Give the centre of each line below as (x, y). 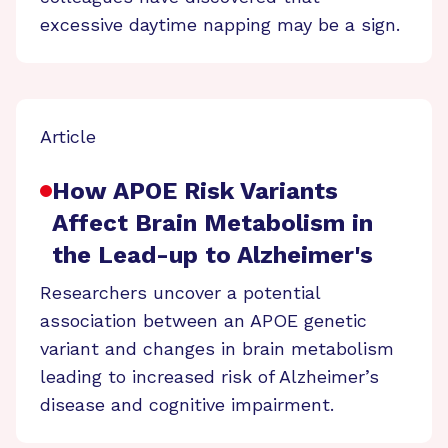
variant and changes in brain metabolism (217, 348)
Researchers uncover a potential (180, 292)
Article (68, 136)
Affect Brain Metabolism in (212, 222)
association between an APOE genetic (203, 320)
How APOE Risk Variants (195, 190)
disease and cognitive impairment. (187, 404)
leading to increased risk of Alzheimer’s (209, 376)
